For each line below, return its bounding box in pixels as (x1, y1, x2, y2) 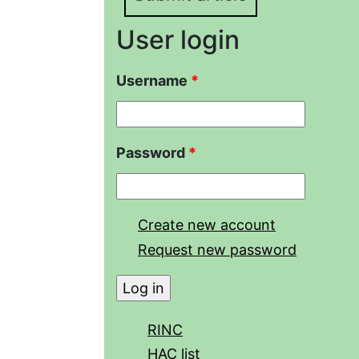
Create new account (138, 216, 276, 233)
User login (116, 23, 240, 55)
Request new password (138, 241, 296, 259)
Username (116, 71, 191, 89)
